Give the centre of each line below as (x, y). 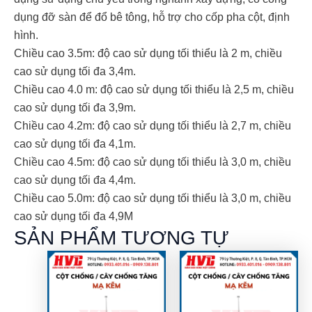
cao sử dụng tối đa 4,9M (73, 217)
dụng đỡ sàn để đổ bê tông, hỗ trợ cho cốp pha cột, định (152, 17)
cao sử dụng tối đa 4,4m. (75, 180)
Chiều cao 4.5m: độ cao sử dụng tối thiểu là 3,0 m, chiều (153, 162)
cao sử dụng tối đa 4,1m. (75, 144)
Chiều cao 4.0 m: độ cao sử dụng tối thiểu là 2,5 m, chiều (154, 90)
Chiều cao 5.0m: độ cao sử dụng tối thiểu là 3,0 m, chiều (153, 198)
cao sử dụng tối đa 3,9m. (75, 108)
